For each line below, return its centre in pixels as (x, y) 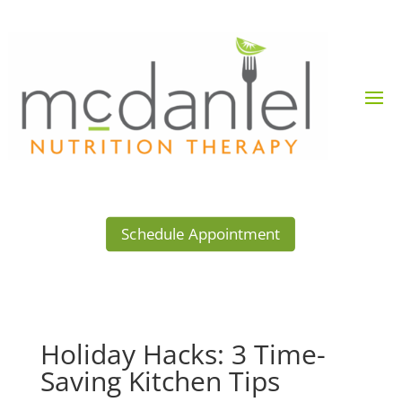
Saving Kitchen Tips (160, 381)
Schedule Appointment (201, 234)
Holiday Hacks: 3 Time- (183, 354)
